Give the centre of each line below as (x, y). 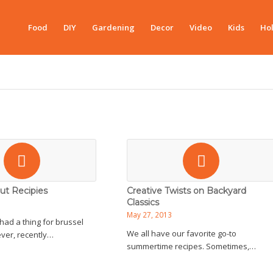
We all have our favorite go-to (181, 233)
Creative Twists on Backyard (186, 191)
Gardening (113, 27)
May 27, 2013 (149, 214)
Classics (143, 202)
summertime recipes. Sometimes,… (191, 246)
